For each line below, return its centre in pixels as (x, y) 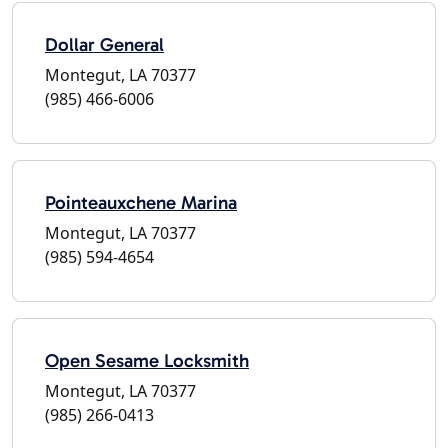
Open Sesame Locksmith (147, 360)
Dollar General (104, 44)
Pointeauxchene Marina (141, 202)
